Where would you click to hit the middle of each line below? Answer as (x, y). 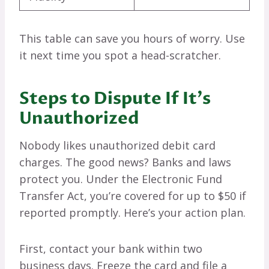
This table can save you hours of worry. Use (132, 39)
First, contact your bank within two (111, 249)
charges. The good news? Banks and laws (125, 162)
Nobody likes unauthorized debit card (117, 146)
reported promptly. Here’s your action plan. (132, 213)
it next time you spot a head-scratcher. (120, 56)
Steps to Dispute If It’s (115, 99)
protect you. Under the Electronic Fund (121, 179)
